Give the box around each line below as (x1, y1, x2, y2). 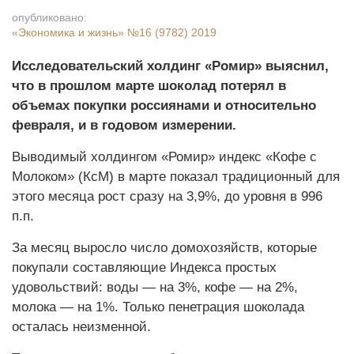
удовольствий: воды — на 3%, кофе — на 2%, (12, 280, 298, 295)
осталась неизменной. (12, 319, 151, 334)
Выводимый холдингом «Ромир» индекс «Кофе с (12, 149, 317, 164)
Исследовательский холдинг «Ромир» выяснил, (12, 58, 329, 73)
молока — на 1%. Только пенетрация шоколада (12, 299, 304, 314)
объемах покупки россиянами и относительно (12, 98, 316, 113)
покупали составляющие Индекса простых (12, 260, 277, 275)
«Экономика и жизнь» (12, 26, 127, 39)
